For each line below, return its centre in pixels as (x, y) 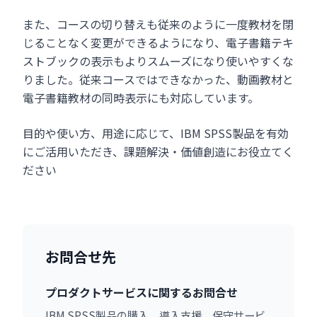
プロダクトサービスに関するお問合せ (142, 293)
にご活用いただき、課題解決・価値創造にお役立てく (158, 152)
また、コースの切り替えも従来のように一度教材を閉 (158, 24)
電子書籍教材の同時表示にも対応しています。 (141, 98)
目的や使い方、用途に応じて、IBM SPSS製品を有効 (156, 133)
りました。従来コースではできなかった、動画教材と (158, 80)
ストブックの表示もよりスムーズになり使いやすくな (158, 61)
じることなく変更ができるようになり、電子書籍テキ (158, 43)
